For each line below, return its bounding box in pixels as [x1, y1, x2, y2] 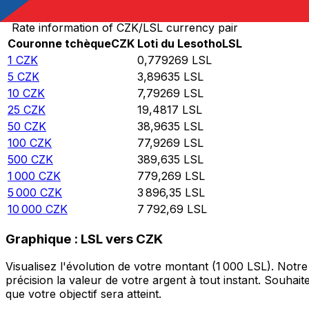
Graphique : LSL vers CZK [6, 230, 163, 247]
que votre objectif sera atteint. [6, 287, 161, 301]
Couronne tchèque [8, 37, 111, 51]
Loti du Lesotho [137, 37, 222, 51]
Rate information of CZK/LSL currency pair [12, 21, 238, 35]
